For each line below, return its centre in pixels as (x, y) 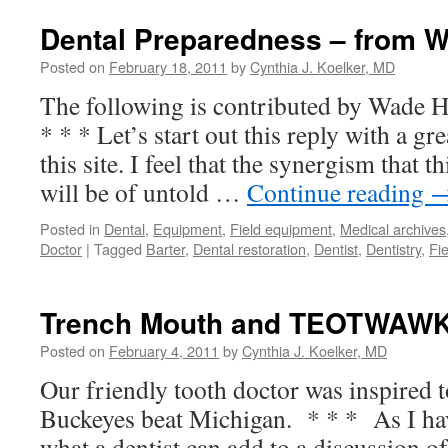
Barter (165, 248)
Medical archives (393, 228)
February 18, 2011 (168, 66)
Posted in (70, 228)
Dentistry (393, 248)
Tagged (118, 248)
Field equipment (281, 228)
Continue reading (338, 192)
